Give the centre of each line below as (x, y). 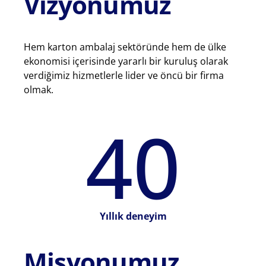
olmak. (39, 90)
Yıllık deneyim (133, 216)
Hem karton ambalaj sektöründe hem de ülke (125, 47)
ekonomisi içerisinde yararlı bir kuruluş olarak (126, 61)
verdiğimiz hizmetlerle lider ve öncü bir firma (124, 76)
